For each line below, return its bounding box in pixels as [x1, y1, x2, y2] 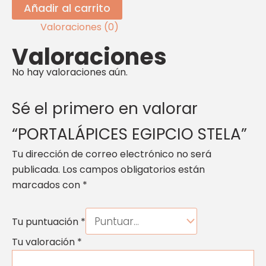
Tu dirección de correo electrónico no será [12, 147, 211, 161]
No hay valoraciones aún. [12, 65, 128, 80]
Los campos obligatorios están [62, 162, 205, 176]
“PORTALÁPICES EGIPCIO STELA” [12, 122, 247, 145]
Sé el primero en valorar [12, 97, 198, 119]
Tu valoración [12, 235, 77, 249]
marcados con [12, 178, 83, 192]
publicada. [12, 162, 60, 176]
